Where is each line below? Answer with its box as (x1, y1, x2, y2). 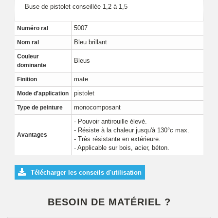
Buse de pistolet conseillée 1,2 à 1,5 (25, 3, 127, 10)
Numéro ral (17, 25, 48, 32)
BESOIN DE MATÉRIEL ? (47, 197, 171, 207)
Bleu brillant (74, 38, 107, 46)
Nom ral (17, 39, 39, 46)
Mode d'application (17, 90, 69, 97)
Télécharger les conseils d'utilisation (31, 169, 142, 176)
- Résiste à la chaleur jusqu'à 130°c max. (74, 127, 189, 134)
